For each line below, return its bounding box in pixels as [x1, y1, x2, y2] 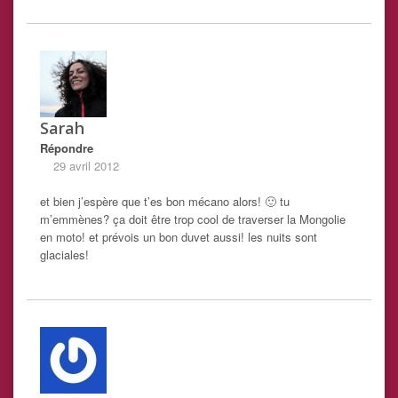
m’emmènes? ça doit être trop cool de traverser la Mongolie [40, 211, 346, 228]
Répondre [40, 139, 93, 157]
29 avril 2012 [53, 157, 119, 175]
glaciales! [40, 246, 89, 264]
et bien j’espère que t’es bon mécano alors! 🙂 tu [40, 193, 290, 211]
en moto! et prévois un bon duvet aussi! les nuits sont [40, 228, 317, 246]
